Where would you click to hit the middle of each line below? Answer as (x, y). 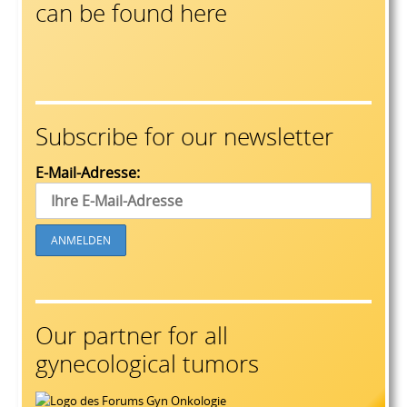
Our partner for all (132, 336)
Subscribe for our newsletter (184, 137)
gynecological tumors (147, 364)
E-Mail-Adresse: (88, 173)
